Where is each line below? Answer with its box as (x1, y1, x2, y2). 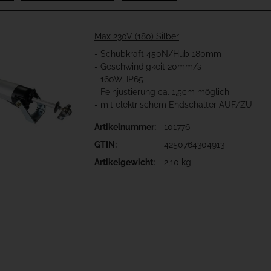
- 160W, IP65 (94, 74, 143, 85)
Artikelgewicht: (94, 157, 155, 168)
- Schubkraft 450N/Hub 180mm (94, 49, 221, 59)
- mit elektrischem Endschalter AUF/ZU (94, 100, 252, 110)
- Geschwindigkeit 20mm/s (94, 62, 201, 72)
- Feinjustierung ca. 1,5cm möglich (94, 87, 229, 97)
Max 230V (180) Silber (94, 31, 179, 42)
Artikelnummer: (94, 122, 156, 132)
